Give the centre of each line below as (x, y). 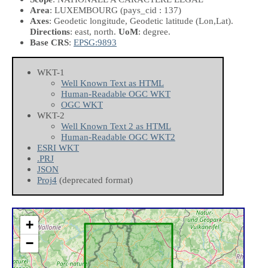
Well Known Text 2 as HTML (116, 126)
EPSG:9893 (95, 42)
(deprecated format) (95, 180)
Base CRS (49, 42)
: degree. (154, 31)
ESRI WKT (58, 148)
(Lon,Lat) (213, 20)
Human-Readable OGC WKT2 (118, 137)
